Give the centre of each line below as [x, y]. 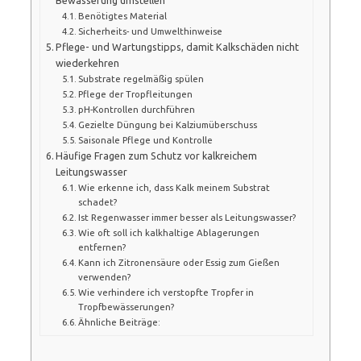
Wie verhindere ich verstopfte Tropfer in [166, 292]
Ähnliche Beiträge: [119, 322]
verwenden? [104, 276]
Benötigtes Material [122, 15]
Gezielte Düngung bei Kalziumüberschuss [168, 124]
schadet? [98, 201]
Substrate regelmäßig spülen [141, 78]
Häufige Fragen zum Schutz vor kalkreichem [157, 155]
